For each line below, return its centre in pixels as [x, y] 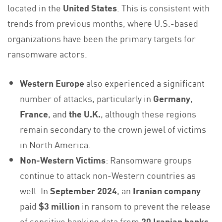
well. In [35, 191]
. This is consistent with [163, 8]
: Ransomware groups [149, 160]
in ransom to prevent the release [145, 206]
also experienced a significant [145, 83]
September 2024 [84, 191]
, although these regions [149, 114]
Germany [172, 98]
